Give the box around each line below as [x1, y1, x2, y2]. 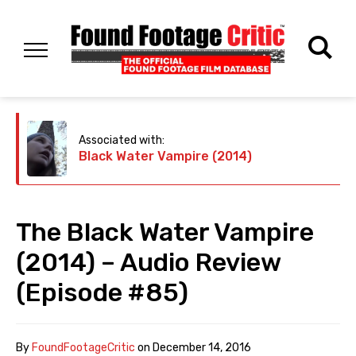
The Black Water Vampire [16, 217, 314, 248]
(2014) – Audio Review [16, 247, 281, 278]
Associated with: [79, 133, 164, 148]
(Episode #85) [16, 277, 188, 308]
